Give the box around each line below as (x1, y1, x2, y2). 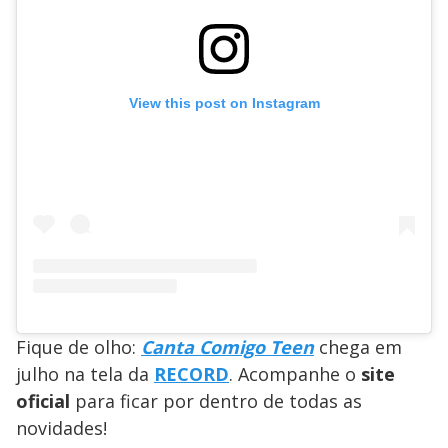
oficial (16, 389, 75, 414)
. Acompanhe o (229, 362, 361, 387)
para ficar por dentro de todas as (75, 389, 362, 414)
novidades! (16, 416, 107, 441)
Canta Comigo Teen (141, 335, 314, 360)
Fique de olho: (16, 335, 141, 360)
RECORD (154, 362, 229, 387)
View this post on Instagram (128, 95, 320, 112)
